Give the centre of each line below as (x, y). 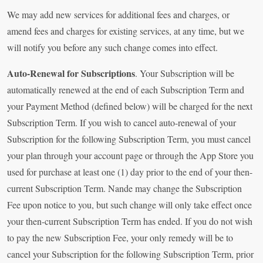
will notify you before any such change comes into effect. (112, 48)
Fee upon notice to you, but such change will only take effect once (129, 205)
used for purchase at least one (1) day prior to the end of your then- (130, 172)
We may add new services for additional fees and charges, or (118, 15)
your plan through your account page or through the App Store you (130, 156)
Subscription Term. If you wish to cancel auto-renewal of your (122, 123)
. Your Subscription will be (185, 73)
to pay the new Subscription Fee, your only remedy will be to (120, 238)
